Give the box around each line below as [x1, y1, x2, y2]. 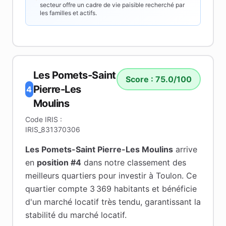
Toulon [156, 171, 182, 181]
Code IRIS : [25, 115, 62, 124]
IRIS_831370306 [25, 125, 80, 134]
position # [37, 157, 76, 167]
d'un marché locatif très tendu [25, 197, 140, 207]
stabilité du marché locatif [25, 210, 125, 220]
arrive [173, 144, 197, 154]
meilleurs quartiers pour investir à [25, 171, 156, 181]
